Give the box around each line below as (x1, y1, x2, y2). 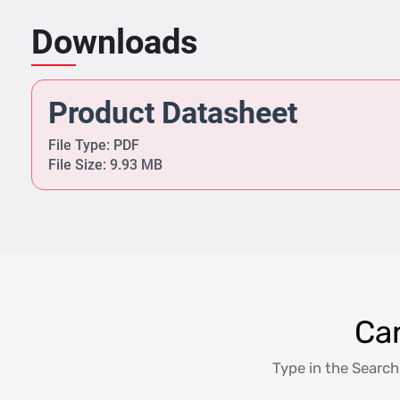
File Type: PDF (48, 137, 139, 154)
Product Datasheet (48, 95, 297, 131)
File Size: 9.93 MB (48, 156, 162, 174)
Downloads (31, 22, 198, 62)
